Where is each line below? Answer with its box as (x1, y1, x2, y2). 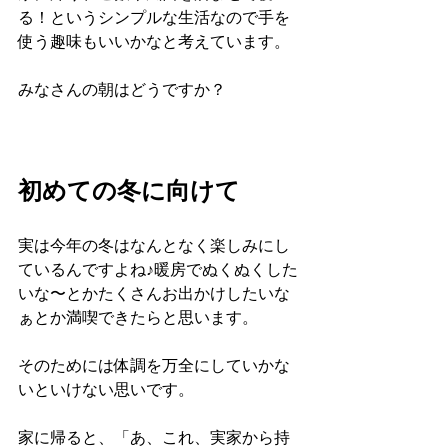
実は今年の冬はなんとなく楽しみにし (18, 236, 290, 254)
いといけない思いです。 (18, 380, 194, 398)
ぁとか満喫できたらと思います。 (18, 308, 258, 326)
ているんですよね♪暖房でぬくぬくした (18, 260, 298, 278)
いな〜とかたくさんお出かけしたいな (18, 284, 290, 302)
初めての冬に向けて (18, 177, 240, 204)
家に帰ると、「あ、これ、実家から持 (18, 428, 290, 446)
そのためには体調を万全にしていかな (18, 356, 290, 374)
